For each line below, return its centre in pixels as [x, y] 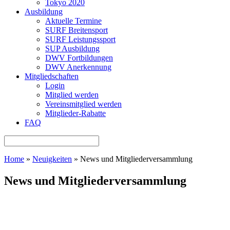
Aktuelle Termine [73, 21]
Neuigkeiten [52, 159]
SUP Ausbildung [72, 49]
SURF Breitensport [76, 30]
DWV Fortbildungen [79, 58]
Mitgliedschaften [52, 76]
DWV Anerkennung [78, 67]
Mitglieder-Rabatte [75, 113]
